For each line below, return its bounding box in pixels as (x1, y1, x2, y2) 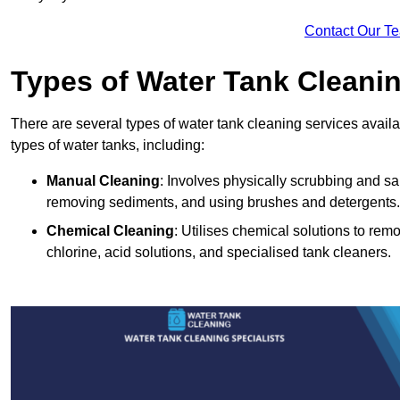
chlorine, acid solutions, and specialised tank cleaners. (46, 245, 391, 261)
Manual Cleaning (46, 173, 160, 189)
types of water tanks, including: (11, 137, 204, 154)
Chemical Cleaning (46, 223, 174, 239)
